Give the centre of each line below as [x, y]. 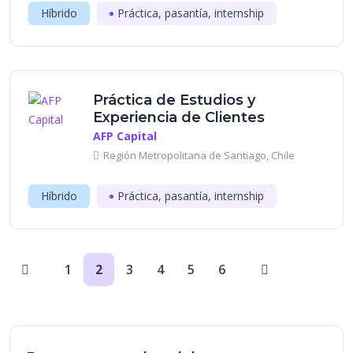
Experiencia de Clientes [179, 117]
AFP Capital [125, 136]
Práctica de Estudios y [174, 100]
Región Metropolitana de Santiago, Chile [199, 155]
